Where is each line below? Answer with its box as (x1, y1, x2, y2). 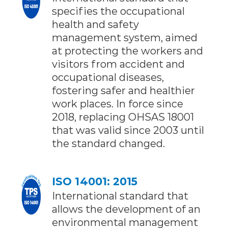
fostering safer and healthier (52, 83, 195, 97)
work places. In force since (52, 97, 183, 110)
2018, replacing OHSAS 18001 (52, 110, 194, 123)
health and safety (52, 17, 139, 31)
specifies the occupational (52, 4, 185, 17)
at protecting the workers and (52, 44, 203, 57)
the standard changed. (52, 136, 165, 150)
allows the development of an (52, 202, 201, 215)
